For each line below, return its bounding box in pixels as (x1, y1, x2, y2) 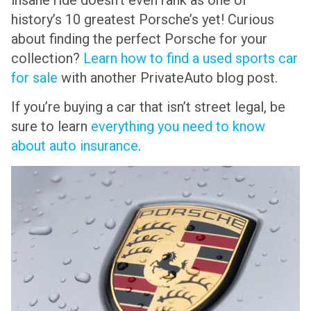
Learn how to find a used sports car (83, 49, 298, 67)
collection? (11, 49, 83, 67)
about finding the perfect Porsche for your (11, 30, 267, 47)
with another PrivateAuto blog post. (58, 69, 278, 86)
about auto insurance (11, 137, 138, 155)
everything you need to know (91, 118, 265, 135)
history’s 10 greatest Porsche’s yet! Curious (11, 10, 274, 28)
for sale (11, 69, 58, 86)
